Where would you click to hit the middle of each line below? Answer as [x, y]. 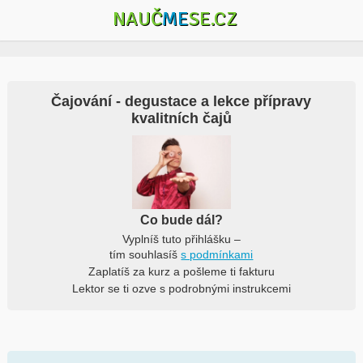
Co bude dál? [181, 220]
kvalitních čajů [181, 118]
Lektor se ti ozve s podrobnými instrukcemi [181, 288]
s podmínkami [217, 254]
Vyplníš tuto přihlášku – [181, 239]
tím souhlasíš [145, 254]
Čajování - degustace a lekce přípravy [181, 101]
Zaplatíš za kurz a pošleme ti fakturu [181, 271]
